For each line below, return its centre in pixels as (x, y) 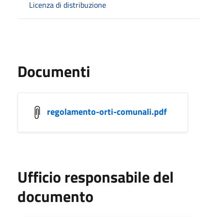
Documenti (54, 71)
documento (55, 196)
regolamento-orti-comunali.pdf (107, 111)
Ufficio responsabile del (96, 177)
